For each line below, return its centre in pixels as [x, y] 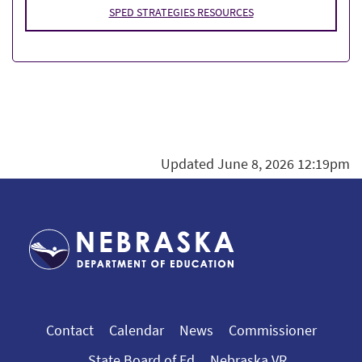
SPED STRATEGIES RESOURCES [181, 12]
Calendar [136, 330]
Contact [69, 330]
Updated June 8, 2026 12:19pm [255, 164]
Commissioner [272, 330]
